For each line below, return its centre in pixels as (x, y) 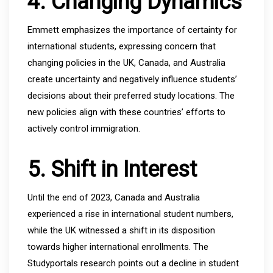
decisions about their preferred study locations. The (131, 95)
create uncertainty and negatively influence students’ (132, 79)
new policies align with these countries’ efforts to (126, 112)
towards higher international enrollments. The (118, 246)
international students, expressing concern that (122, 46)
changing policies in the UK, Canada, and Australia (126, 62)
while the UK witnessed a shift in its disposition (121, 230)
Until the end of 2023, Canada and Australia (114, 197)
